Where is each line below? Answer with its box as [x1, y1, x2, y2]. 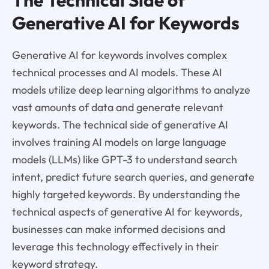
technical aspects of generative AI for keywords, [11, 204, 243, 219]
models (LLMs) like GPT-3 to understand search [11, 152, 237, 166]
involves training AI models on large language [11, 134, 226, 149]
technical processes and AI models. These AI [11, 65, 222, 79]
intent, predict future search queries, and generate [11, 169, 255, 184]
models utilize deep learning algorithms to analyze [11, 82, 250, 97]
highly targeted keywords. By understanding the [11, 187, 240, 201]
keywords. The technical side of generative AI [11, 117, 228, 131]
